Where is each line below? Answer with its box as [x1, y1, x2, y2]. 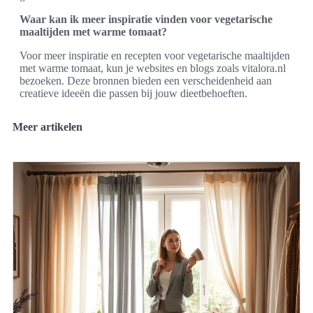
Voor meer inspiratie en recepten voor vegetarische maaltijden [20, 49, 290, 61]
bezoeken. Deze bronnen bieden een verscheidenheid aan [20, 74, 272, 87]
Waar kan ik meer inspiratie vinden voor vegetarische [20, 13, 272, 25]
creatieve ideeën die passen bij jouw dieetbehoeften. [20, 87, 247, 99]
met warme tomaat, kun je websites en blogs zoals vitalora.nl [20, 61, 286, 74]
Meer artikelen [13, 120, 82, 133]
